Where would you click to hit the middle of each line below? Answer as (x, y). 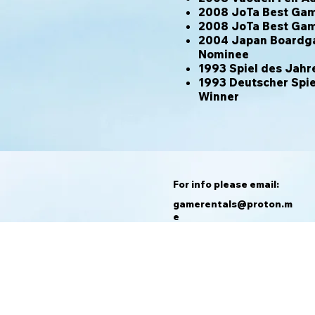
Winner (219, 96)
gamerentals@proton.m (233, 204)
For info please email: (226, 184)
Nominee (224, 54)
